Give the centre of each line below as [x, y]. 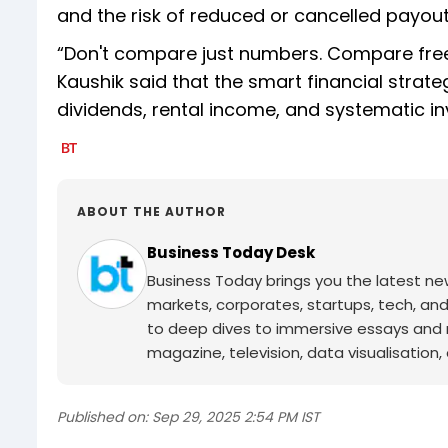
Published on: [102, 417]
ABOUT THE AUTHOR [151, 212]
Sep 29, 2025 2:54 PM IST [236, 417]
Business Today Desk [231, 253]
